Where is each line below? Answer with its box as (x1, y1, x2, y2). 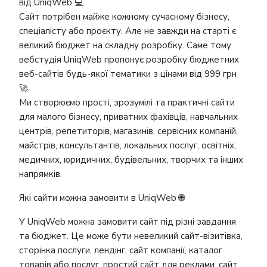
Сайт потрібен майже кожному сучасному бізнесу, (19, 11, 229, 23)
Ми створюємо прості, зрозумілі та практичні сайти (19, 97, 235, 108)
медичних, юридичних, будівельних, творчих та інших (19, 154, 243, 166)
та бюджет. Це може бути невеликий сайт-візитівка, (19, 230, 243, 242)
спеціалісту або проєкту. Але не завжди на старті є (19, 25, 236, 37)
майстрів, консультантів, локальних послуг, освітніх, (19, 139, 236, 151)
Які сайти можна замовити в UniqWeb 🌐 (19, 192, 184, 204)
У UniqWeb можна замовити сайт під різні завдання (19, 216, 236, 228)
